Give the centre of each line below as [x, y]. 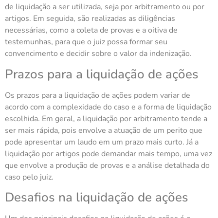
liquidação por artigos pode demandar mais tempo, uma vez [109, 154]
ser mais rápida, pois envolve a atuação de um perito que [104, 130]
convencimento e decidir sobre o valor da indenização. [98, 54]
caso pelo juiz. [29, 177]
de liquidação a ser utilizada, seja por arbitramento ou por [105, 7]
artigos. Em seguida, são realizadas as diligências [90, 19]
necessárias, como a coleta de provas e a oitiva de [91, 30]
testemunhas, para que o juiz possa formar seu [86, 42]
